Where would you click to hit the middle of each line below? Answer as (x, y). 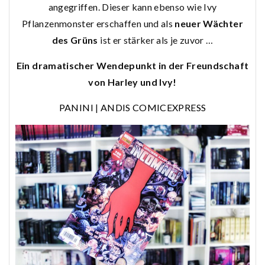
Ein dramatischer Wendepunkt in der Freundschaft (132, 66)
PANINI (76, 108)
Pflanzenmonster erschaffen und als (98, 24)
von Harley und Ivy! (132, 82)
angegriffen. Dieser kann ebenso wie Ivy (132, 7)
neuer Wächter (209, 24)
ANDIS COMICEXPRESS (153, 108)
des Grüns (75, 40)
